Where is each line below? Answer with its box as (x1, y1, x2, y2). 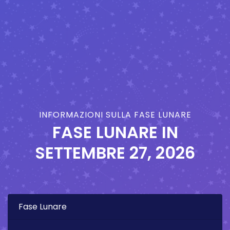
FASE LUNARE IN (52, 121, 178, 144)
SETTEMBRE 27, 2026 (35, 141, 195, 165)
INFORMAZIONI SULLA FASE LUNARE (39, 109, 191, 121)
